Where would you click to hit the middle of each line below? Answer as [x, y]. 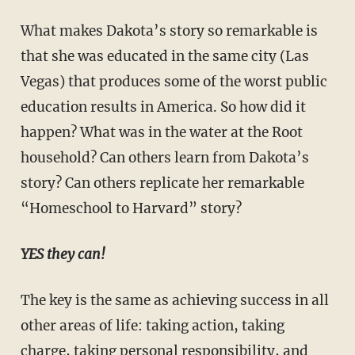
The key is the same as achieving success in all [174, 300]
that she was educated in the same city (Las [164, 56]
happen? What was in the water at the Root [161, 132]
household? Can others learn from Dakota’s [164, 157]
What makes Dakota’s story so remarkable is [169, 31]
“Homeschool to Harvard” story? [131, 208]
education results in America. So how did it [163, 107]
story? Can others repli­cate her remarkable [162, 183]
